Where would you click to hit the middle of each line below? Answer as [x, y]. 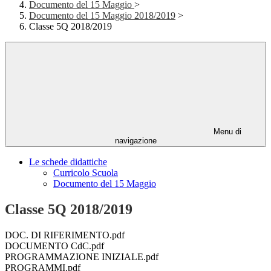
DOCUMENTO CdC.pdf [54, 246]
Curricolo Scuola [86, 173]
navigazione [135, 141]
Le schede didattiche [68, 162]
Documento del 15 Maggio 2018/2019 [102, 16]
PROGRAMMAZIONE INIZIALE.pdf [82, 257]
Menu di [226, 132]
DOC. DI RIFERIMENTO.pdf [65, 235]
